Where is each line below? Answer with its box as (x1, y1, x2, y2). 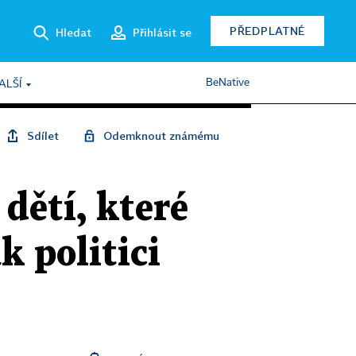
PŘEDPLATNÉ (230, 24, 305, 37)
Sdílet (27, 129, 59, 142)
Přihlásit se (133, 25, 192, 39)
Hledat (56, 25, 91, 39)
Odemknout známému (103, 129, 219, 142)
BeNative (206, 77, 250, 88)
